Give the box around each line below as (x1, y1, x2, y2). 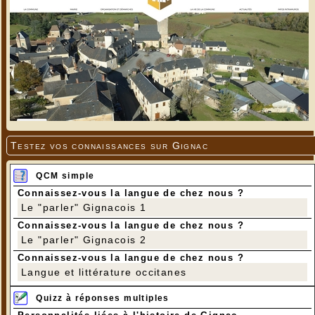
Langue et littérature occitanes (21, 266, 187, 278)
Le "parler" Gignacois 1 (21, 201, 147, 213)
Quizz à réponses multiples (36, 293, 169, 304)
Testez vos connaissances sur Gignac (11, 139, 208, 151)
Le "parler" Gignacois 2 (21, 233, 147, 245)
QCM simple (36, 170, 95, 181)
